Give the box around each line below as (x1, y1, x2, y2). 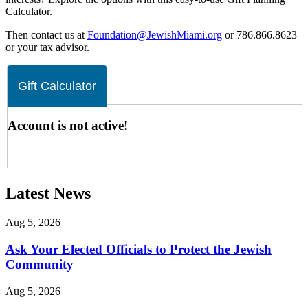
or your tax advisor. (5, 41, 89, 54)
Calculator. (5, 5, 52, 18)
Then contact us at (5, 29, 87, 41)
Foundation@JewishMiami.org (87, 29, 222, 41)
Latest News (5, 184, 91, 203)
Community (5, 256, 74, 272)
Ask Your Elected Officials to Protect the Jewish (5, 241, 272, 256)
